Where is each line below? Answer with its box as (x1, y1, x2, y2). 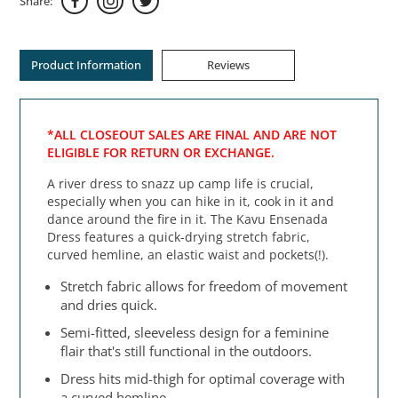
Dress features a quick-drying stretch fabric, (47, 228, 311, 246)
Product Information (31, 57, 142, 74)
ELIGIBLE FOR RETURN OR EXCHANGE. (47, 144, 275, 162)
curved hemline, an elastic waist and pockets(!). (47, 246, 330, 264)
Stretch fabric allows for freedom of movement (60, 277, 348, 296)
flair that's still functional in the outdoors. (60, 342, 313, 361)
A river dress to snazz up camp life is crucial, (47, 175, 314, 193)
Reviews (207, 57, 251, 74)
